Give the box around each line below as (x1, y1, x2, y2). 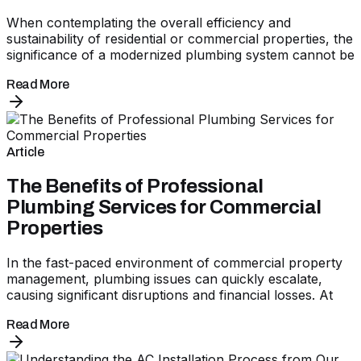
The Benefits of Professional (6, 176, 263, 197)
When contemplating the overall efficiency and (6, 15, 291, 31)
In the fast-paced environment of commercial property (6, 255, 342, 272)
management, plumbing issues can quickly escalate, (6, 271, 322, 288)
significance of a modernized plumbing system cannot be (6, 47, 355, 64)
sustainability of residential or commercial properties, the (6, 31, 353, 48)
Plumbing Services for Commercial (6, 197, 322, 218)
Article (6, 145, 44, 160)
